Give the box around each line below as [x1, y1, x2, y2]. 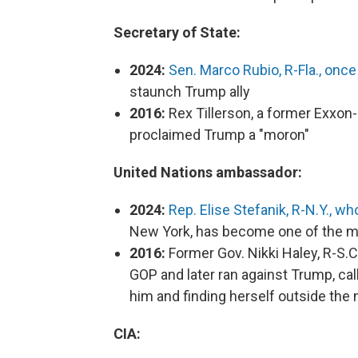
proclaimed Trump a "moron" [129, 126, 309, 143]
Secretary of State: [113, 24, 241, 41]
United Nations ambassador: [113, 164, 302, 181]
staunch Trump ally [129, 83, 250, 100]
